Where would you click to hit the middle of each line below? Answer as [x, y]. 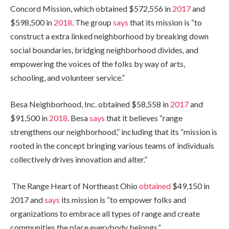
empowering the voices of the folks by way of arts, [98, 64]
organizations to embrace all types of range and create [105, 213]
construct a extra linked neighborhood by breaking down [109, 36]
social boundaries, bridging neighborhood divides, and [104, 50]
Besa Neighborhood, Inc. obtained [71, 104]
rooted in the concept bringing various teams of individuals [112, 145]
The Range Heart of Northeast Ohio [75, 186]
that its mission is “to [165, 22]
